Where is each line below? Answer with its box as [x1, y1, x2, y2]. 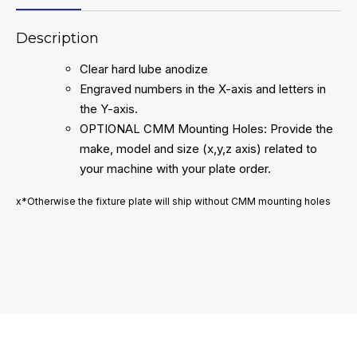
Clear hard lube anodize [80, 61, 208, 77]
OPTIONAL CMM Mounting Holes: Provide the [80, 121, 333, 137]
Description [16, 29, 99, 48]
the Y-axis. [80, 101, 138, 117]
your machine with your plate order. [80, 161, 271, 177]
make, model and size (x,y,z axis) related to [80, 141, 317, 157]
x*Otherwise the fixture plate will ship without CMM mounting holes [16, 195, 331, 208]
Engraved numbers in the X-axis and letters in [80, 81, 326, 97]
